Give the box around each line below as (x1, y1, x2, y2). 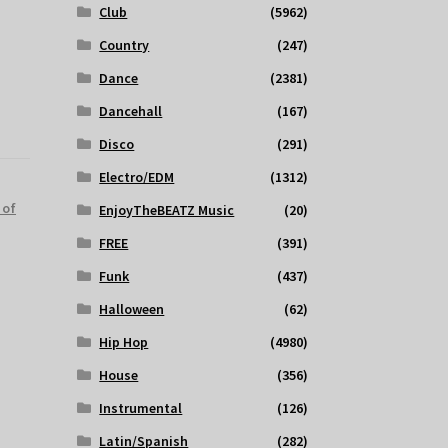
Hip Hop (99, 333, 149, 352)
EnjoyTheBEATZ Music (99, 201, 235, 220)
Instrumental (99, 399, 183, 418)
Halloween (99, 300, 165, 319)
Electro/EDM (99, 168, 175, 187)
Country (99, 36, 150, 55)
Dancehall (99, 102, 163, 121)
